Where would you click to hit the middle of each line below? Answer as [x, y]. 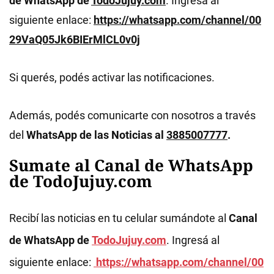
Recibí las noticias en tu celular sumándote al [119, 218]
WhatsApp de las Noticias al [96, 135]
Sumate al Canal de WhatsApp [131, 165]
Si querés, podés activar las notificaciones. [112, 77]
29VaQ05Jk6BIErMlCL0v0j [75, 39]
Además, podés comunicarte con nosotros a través [132, 115]
